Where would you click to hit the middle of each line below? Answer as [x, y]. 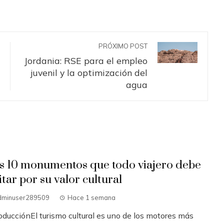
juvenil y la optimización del [89, 72]
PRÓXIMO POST [123, 46]
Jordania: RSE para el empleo [86, 60]
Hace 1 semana [91, 197]
